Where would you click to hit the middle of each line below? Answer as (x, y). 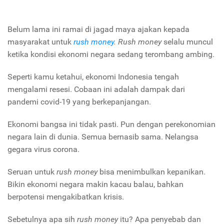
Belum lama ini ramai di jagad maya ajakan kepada (98, 29)
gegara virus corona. (43, 149)
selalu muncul (187, 42)
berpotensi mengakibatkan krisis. (66, 197)
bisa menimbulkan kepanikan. (151, 172)
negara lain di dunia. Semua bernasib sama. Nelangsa (103, 137)
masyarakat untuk (40, 42)
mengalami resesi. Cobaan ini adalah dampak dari (96, 89)
